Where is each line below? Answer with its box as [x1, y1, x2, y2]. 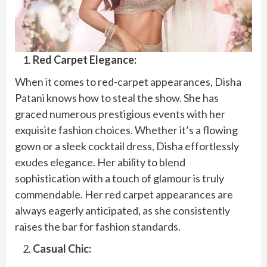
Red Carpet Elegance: [33, 52, 136, 66]
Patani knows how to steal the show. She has [15, 91, 219, 104]
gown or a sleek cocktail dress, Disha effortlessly [15, 139, 239, 153]
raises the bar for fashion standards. [15, 219, 181, 233]
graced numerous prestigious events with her [15, 107, 225, 120]
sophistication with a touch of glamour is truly [15, 171, 224, 185]
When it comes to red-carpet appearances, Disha [15, 74, 241, 88]
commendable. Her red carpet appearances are [15, 187, 233, 201]
